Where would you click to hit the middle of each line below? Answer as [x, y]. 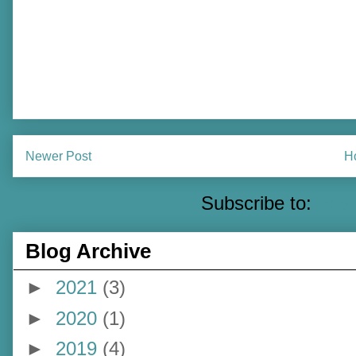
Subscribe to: [259, 203]
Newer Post [58, 157]
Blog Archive [88, 252]
